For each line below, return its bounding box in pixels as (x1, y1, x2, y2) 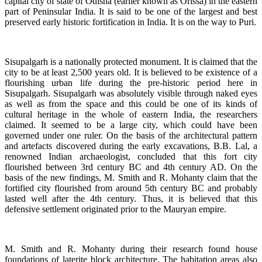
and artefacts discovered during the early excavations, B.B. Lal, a (5, 141, 257, 151)
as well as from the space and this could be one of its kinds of (5, 99, 257, 109)
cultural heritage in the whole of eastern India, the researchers (5, 109, 257, 120)
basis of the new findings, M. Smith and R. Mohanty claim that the (5, 173, 257, 183)
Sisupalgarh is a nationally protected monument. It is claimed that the (5, 57, 257, 67)
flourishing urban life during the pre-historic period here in (5, 78, 257, 88)
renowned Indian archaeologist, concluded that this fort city (5, 151, 257, 162)
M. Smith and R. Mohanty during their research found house (5, 244, 257, 254)
